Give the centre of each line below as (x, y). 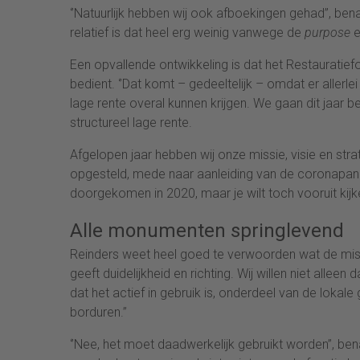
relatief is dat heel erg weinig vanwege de (187, 32)
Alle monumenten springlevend (207, 230)
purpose (329, 32)
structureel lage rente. (131, 122)
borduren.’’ (100, 312)
